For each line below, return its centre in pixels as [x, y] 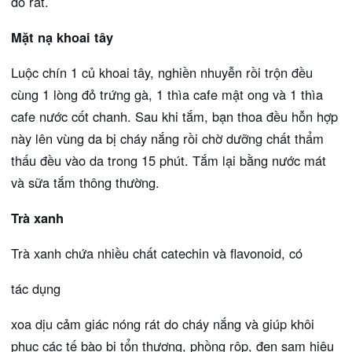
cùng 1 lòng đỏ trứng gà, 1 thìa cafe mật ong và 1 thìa [167, 94]
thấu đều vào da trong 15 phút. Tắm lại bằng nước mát [169, 160]
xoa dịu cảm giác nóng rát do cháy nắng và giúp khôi [163, 323]
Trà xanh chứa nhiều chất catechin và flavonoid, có [157, 253]
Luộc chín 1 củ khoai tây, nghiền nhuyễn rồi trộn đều [162, 72]
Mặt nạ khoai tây [62, 37]
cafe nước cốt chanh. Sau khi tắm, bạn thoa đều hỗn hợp [174, 116]
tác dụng [36, 288]
